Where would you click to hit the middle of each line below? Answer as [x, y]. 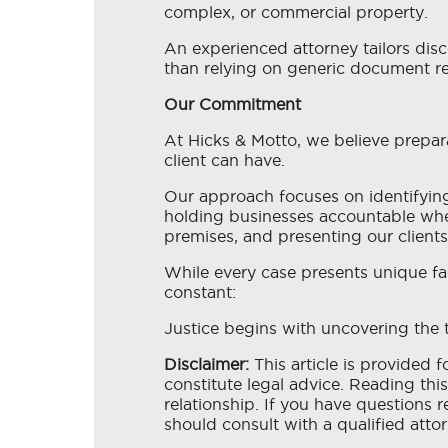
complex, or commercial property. [296, 12]
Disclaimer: [206, 364]
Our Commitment [232, 104]
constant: [200, 292]
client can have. [224, 160]
